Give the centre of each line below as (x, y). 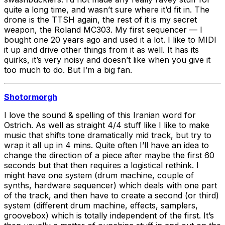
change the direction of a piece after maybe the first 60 (109, 155)
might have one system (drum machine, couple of (99, 175)
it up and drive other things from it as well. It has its (101, 49)
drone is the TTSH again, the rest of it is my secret (100, 19)
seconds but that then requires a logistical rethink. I (101, 165)
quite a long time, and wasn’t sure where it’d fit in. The (107, 9)
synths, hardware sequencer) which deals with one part (110, 185)
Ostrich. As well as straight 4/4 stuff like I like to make (107, 125)
